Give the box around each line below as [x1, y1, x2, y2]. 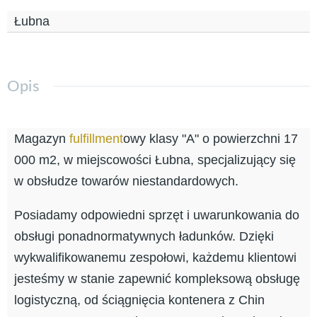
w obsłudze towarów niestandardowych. [14, 174, 238, 189]
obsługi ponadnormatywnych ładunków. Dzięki [14, 229, 274, 244]
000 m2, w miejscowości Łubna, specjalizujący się [14, 153, 296, 168]
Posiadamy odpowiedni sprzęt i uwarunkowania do [14, 208, 299, 223]
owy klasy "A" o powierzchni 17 [123, 132, 298, 146]
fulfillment [69, 132, 123, 146]
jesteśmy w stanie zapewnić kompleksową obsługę [14, 272, 300, 287]
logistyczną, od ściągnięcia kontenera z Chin [14, 293, 265, 308]
